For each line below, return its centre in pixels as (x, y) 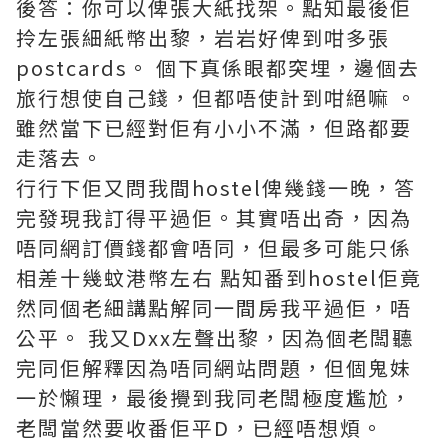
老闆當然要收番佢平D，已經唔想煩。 (200, 427)
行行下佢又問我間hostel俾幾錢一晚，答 (216, 187)
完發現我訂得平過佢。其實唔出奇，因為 (214, 217)
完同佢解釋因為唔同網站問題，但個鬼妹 (214, 367)
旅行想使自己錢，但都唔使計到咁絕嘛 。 (217, 97)
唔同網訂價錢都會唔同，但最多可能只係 (214, 247)
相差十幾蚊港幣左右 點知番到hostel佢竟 (219, 277)
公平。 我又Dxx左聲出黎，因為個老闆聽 (215, 337)
